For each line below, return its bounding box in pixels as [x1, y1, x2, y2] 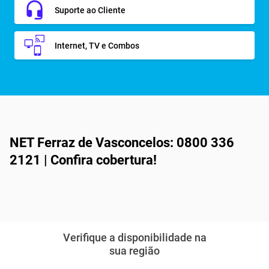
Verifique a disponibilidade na [62, 231, 207, 244]
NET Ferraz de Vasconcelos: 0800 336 [10, 135, 234, 150]
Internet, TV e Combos [55, 40, 139, 50]
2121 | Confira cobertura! [10, 153, 157, 168]
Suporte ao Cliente [55, 5, 125, 15]
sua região [109, 244, 160, 257]
